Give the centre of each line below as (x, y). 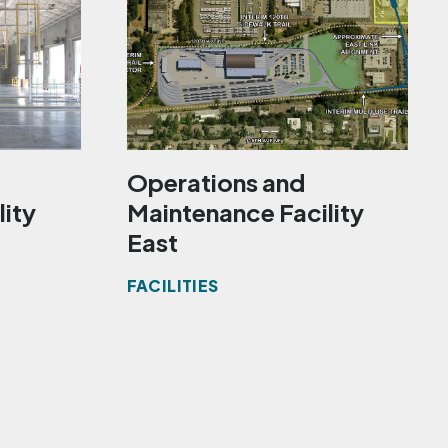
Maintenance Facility (245, 212)
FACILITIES (172, 286)
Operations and (215, 182)
